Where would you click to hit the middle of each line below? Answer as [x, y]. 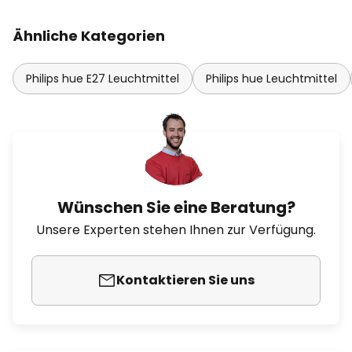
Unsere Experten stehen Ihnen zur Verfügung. [176, 230]
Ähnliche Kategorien [89, 36]
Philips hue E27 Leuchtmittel [103, 79]
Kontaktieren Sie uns [185, 280]
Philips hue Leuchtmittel [271, 79]
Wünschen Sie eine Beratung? [176, 207]
